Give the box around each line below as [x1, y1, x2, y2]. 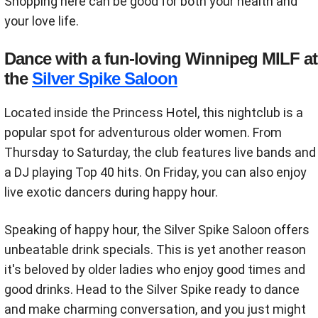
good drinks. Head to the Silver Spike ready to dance [4, 281, 300, 297]
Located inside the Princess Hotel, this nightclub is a [4, 104, 303, 120]
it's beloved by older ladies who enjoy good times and [4, 261, 305, 277]
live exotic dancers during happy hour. [4, 184, 218, 199]
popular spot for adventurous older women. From [4, 124, 282, 140]
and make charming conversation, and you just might [4, 301, 306, 317]
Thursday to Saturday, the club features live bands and [4, 144, 316, 160]
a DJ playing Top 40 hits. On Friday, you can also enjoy [4, 164, 307, 180]
